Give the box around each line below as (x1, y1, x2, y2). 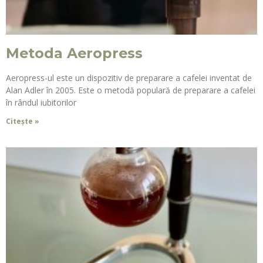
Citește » (6, 116, 39, 126)
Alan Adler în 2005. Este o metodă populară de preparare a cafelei (6, 84, 255, 96)
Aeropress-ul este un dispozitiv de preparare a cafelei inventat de (6, 72, 252, 83)
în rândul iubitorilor (6, 96, 76, 108)
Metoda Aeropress (6, 44, 143, 62)
